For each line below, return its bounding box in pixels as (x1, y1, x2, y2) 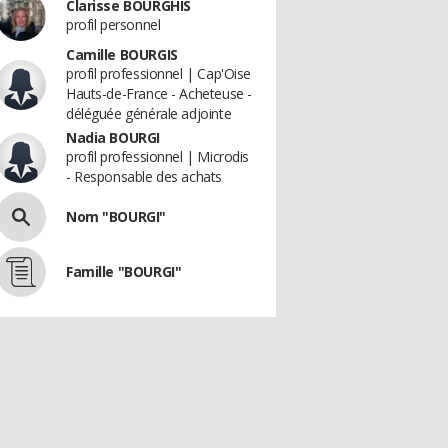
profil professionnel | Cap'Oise (66, 64, 251, 83)
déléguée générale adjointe (66, 104, 232, 123)
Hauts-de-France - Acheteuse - (66, 84, 252, 103)
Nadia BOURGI (66, 128, 160, 147)
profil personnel (66, 15, 161, 34)
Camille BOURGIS (66, 45, 178, 64)
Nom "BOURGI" (66, 207, 166, 226)
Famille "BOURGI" (66, 262, 182, 281)
